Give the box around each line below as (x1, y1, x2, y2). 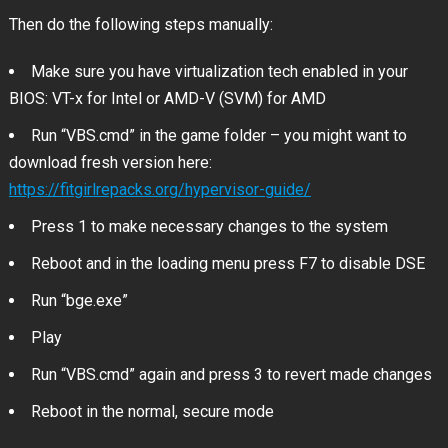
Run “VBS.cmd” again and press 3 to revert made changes (30, 365, 432, 385)
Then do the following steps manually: (8, 15, 273, 35)
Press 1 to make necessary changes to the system (30, 217, 388, 237)
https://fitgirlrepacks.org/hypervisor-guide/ (8, 180, 311, 200)
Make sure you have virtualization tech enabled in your (30, 62, 408, 82)
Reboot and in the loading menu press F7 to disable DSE (30, 254, 425, 274)
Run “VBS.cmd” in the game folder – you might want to (30, 126, 407, 146)
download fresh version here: (8, 153, 212, 173)
